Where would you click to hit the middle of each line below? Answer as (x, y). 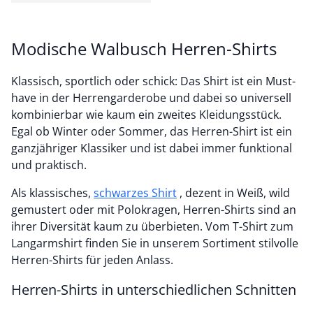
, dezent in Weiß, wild (233, 193)
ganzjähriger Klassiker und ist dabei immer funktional (152, 148)
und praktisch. (49, 165)
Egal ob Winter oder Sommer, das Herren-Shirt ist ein (152, 131)
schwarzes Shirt (135, 193)
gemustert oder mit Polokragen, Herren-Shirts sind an (154, 210)
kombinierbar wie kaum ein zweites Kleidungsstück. (146, 115)
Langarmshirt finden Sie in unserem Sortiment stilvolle (155, 243)
